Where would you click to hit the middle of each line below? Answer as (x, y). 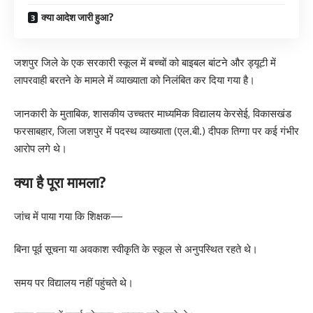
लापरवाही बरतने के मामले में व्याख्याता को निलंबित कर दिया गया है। (134, 80)
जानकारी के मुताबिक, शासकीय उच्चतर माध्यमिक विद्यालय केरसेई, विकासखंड (153, 113)
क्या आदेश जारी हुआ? (78, 17)
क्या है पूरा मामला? (60, 182)
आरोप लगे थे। (41, 148)
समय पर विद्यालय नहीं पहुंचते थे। (74, 282)
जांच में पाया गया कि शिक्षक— (68, 216)
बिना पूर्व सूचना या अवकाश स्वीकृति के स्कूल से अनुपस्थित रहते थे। (136, 249)
